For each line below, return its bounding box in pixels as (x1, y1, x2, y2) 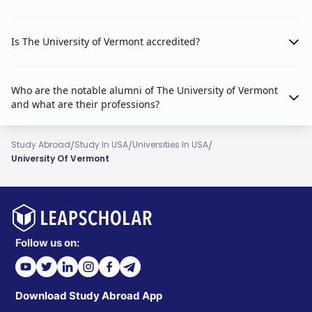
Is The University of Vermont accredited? (11, 35, 200, 49)
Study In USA (75, 139, 128, 151)
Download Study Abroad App (15, 289, 162, 303)
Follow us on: (15, 236, 79, 250)
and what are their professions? (11, 97, 159, 111)
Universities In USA (132, 139, 208, 151)
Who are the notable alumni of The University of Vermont (11, 84, 278, 97)
